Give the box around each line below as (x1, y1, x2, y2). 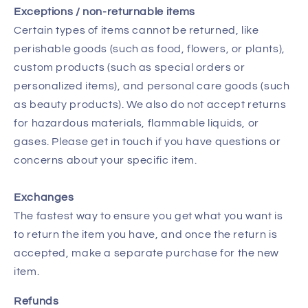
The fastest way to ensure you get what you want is (14, 210, 283, 221)
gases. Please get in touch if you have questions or (14, 135, 281, 147)
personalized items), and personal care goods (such (14, 80, 290, 91)
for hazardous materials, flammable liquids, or (14, 117, 259, 129)
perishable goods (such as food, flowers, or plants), (14, 43, 285, 54)
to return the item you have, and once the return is (14, 228, 278, 240)
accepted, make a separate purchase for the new (14, 247, 279, 258)
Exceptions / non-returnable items (14, 5, 195, 17)
